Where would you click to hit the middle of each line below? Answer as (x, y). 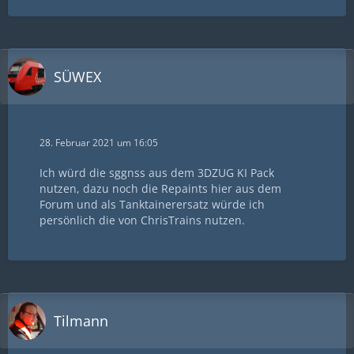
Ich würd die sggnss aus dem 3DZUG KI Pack (157, 173)
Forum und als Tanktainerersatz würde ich (152, 205)
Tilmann (81, 320)
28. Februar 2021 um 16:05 (99, 143)
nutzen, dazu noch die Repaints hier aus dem (160, 189)
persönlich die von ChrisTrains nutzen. (142, 220)
